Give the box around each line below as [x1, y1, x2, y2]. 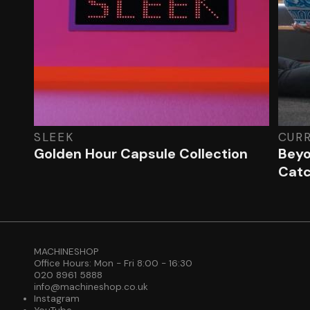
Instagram [34, 293, 80, 305]
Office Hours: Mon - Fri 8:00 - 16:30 [34, 257, 192, 270]
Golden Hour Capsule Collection [34, 144, 248, 163]
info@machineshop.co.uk [34, 281, 148, 293]
